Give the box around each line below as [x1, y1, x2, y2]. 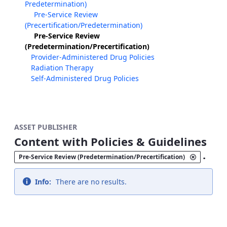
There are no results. [54, 177, 127, 186]
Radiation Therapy [31, 63, 93, 72]
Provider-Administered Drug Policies [31, 52, 155, 62]
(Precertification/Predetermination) [25, 20, 142, 30]
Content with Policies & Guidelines [14, 134, 207, 149]
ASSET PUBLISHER [14, 122, 77, 132]
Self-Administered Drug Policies [31, 73, 139, 83]
